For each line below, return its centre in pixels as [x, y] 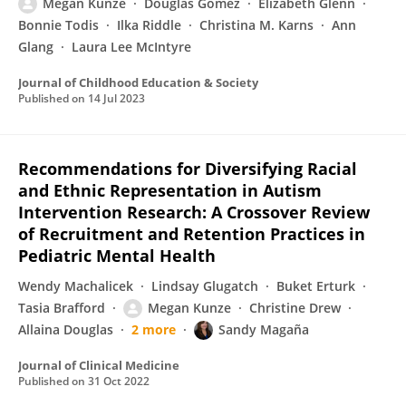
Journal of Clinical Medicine [99, 365]
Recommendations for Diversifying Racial [188, 169]
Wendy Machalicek [76, 286]
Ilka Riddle [149, 25]
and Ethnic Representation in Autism [170, 190]
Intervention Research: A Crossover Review [194, 212]
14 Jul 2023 [116, 98]
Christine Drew [295, 308]
